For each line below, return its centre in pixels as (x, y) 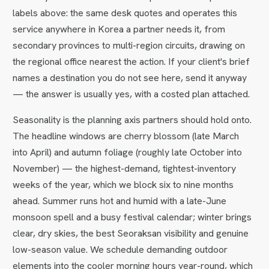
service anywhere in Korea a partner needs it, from (119, 29)
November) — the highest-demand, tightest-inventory (125, 169)
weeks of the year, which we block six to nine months (123, 185)
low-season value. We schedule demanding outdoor (120, 250)
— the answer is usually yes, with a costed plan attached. (131, 94)
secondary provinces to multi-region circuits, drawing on (129, 46)
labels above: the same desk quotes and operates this (125, 13)
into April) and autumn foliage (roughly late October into (128, 153)
